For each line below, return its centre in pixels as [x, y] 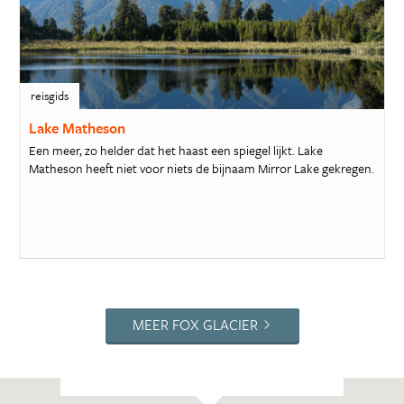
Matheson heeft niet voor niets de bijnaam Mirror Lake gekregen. [201, 169]
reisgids [49, 95]
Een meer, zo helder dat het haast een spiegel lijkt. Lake [175, 151]
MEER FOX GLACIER [195, 324]
